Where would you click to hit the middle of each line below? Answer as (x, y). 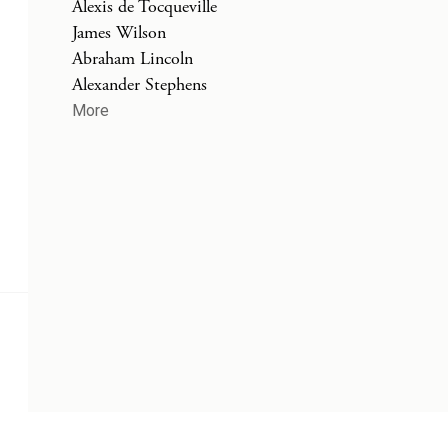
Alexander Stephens (139, 84)
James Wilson (119, 32)
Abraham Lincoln (132, 58)
